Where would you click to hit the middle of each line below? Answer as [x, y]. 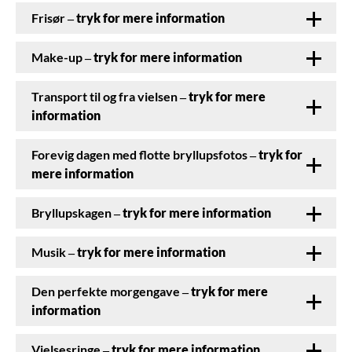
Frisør [49, 18]
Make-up [58, 57]
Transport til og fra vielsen [106, 97]
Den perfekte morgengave [107, 291]
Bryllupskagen [73, 213]
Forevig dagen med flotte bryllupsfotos [141, 155]
